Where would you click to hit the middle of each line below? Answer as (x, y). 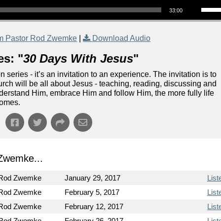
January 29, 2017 (93, 178)
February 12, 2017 (94, 206)
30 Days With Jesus (78, 58)
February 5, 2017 (92, 192)
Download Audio (122, 38)
